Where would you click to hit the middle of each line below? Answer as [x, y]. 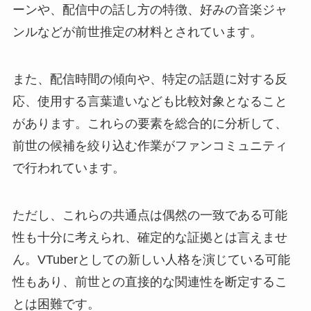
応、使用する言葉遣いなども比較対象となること [150, 102]
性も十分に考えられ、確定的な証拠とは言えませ [150, 237]
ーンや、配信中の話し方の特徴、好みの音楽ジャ [150, 10]
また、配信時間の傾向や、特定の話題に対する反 [150, 79]
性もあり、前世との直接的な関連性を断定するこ [150, 281]
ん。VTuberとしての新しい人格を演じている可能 [151, 259]
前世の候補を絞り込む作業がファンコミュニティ [150, 146]
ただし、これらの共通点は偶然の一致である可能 [150, 215]
